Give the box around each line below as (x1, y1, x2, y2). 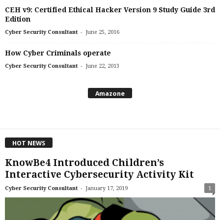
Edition (5, 15, 30, 24)
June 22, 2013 (85, 63, 119, 70)
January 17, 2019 (85, 185, 128, 192)
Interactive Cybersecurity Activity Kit (5, 168, 194, 180)
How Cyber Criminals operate (5, 49, 111, 57)
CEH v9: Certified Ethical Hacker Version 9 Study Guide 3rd (5, 6, 215, 14)
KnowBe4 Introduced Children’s (5, 157, 164, 168)
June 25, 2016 (85, 29, 119, 36)
